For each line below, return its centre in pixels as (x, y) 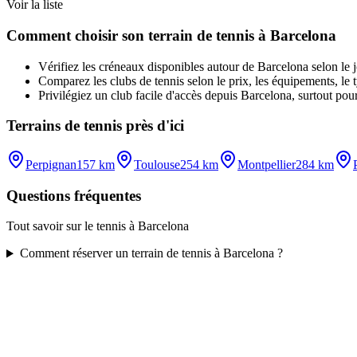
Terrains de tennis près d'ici (95, 126)
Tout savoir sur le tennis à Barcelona (98, 226)
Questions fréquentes (74, 195)
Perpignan (51, 165)
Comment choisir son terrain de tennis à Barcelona (171, 35)
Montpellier (267, 165)
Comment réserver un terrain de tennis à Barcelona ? (151, 253)
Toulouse (157, 165)
